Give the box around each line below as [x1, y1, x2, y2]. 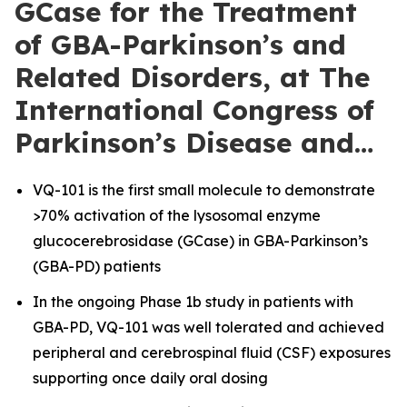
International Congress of [15, 93, 374, 127]
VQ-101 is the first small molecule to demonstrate [33, 181, 375, 199]
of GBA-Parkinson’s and [15, 27, 346, 62]
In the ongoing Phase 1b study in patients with [33, 292, 353, 311]
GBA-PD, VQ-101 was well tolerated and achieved [33, 317, 384, 336]
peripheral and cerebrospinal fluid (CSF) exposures [33, 342, 391, 362]
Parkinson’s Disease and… [15, 125, 373, 160]
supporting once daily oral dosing [33, 368, 268, 387]
